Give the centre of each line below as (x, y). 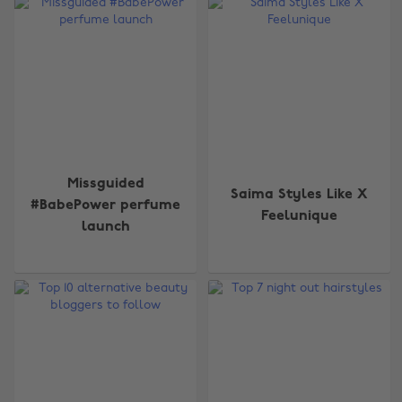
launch (105, 227)
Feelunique (300, 216)
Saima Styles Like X (300, 194)
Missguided (105, 184)
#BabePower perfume (106, 205)
